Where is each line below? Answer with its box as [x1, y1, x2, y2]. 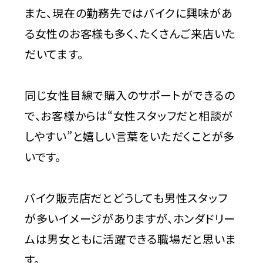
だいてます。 [24, 46, 83, 63]
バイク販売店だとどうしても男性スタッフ [24, 190, 228, 207]
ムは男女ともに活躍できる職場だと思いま [24, 231, 237, 248]
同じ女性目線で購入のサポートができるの [24, 87, 235, 104]
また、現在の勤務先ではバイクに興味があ [24, 5, 232, 22]
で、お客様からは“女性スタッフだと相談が [24, 107, 234, 124]
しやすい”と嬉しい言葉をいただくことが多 [24, 128, 235, 145]
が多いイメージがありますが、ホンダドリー [24, 210, 236, 227]
